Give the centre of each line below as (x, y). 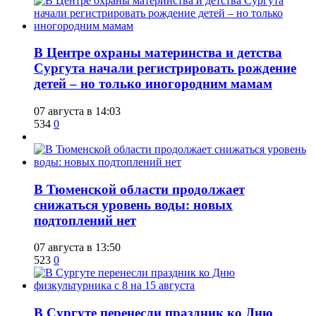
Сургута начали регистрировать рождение (165, 68)
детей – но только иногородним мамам (153, 84)
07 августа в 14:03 (77, 111)
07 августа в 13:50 (77, 248)
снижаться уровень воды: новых (133, 205)
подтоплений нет (85, 220)
